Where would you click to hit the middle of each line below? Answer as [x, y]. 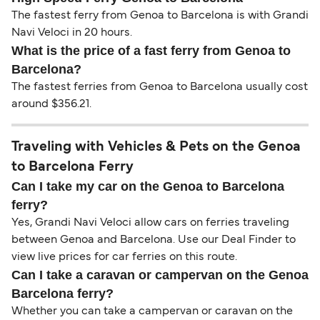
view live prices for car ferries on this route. [124, 257]
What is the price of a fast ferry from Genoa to [151, 51]
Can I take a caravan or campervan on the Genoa [160, 275]
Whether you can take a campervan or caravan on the [152, 312]
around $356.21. [51, 105]
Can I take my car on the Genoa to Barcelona [148, 187]
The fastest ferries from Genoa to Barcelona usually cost [160, 87]
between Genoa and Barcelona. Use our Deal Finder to [154, 240]
